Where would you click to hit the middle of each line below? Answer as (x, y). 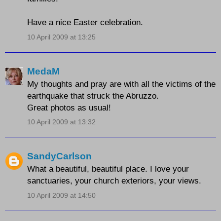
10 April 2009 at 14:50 (61, 195)
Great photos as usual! (69, 107)
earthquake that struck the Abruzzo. (93, 95)
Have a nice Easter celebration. (85, 22)
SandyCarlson (59, 156)
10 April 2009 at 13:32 (61, 122)
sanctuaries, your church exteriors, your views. (114, 181)
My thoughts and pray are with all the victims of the (121, 84)
